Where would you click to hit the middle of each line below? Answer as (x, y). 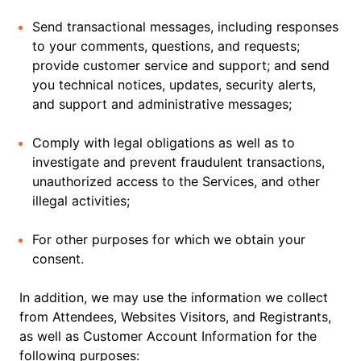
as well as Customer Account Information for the (168, 336)
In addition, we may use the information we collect (174, 297)
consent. (58, 259)
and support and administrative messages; (162, 104)
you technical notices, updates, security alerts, (174, 85)
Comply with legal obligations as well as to (164, 143)
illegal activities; (81, 201)
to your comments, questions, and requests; (166, 46)
